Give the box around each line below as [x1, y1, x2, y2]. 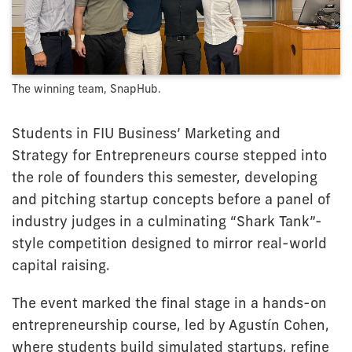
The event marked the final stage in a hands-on [12, 294, 327, 312]
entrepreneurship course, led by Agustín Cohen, [12, 316, 329, 334]
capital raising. [12, 256, 110, 274]
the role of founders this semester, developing [12, 168, 317, 186]
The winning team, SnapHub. [12, 81, 161, 96]
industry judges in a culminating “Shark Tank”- [12, 212, 322, 230]
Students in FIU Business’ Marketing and [12, 124, 280, 142]
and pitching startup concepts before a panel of [12, 190, 331, 208]
